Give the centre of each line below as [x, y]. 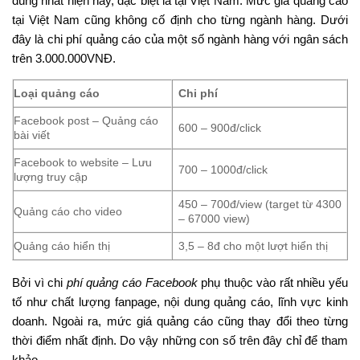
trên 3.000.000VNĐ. [64, 58]
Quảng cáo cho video [68, 211]
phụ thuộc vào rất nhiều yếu [272, 282]
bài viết [32, 135]
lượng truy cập [51, 176]
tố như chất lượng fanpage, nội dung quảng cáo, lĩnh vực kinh [180, 301]
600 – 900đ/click [220, 127]
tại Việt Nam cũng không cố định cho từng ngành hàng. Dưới [180, 19]
